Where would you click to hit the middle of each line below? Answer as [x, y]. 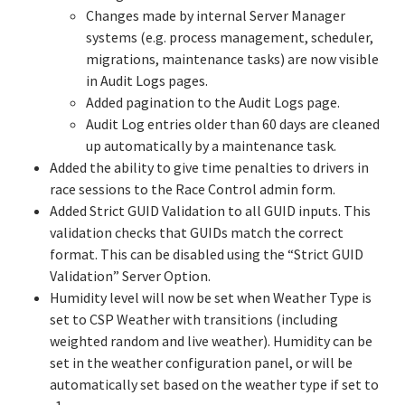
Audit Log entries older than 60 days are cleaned [233, 124]
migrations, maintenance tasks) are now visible [232, 59]
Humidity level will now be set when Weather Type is [211, 297]
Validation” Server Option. [130, 276]
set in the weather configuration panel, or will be [201, 363]
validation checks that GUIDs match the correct [197, 232]
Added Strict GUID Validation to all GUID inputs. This [210, 211]
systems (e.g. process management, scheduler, [230, 37]
